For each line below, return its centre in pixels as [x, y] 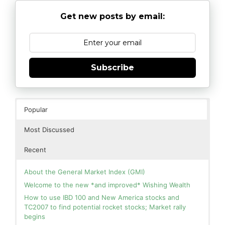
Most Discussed [49, 130]
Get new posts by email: [113, 16]
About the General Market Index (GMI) [85, 172]
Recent [35, 150]
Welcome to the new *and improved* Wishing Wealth [107, 185]
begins [35, 217]
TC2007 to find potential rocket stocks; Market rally [105, 207]
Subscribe [113, 67]
